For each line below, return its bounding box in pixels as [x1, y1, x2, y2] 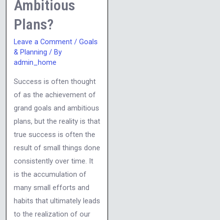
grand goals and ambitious [13, 103, 99, 112]
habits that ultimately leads [13, 196, 100, 205]
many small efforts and [13, 183, 89, 192]
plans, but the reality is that [13, 116, 100, 126]
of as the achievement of [13, 90, 96, 99]
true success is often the [13, 130, 95, 139]
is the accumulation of [13, 169, 86, 179]
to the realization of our [13, 209, 90, 219]
